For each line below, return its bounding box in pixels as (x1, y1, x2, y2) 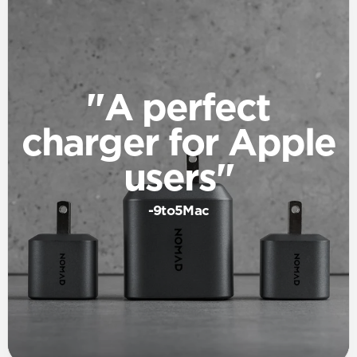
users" (123, 160, 234, 198)
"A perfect (86, 90, 271, 128)
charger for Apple (21, 125, 336, 163)
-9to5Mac (147, 204, 210, 218)
